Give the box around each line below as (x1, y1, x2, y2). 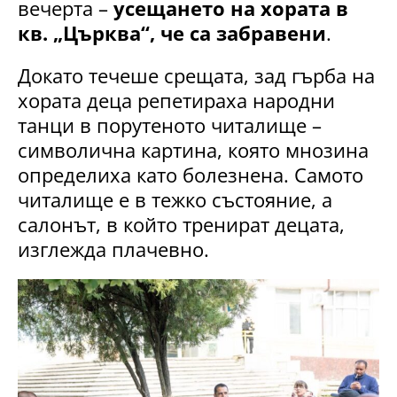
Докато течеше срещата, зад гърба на (18, 62, 375, 90)
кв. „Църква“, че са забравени (18, 19, 326, 47)
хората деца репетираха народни (18, 87, 335, 114)
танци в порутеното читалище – (18, 112, 322, 139)
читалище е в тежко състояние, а (18, 186, 332, 214)
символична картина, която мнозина (18, 136, 369, 164)
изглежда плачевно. (18, 236, 209, 263)
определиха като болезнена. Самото (18, 161, 363, 189)
